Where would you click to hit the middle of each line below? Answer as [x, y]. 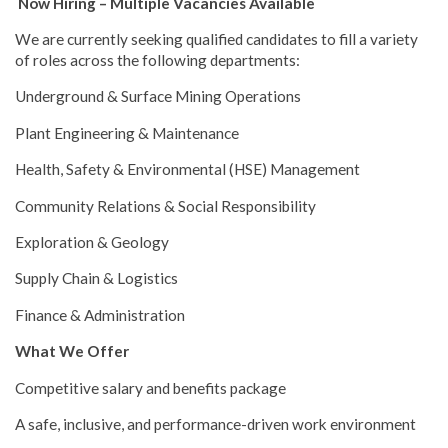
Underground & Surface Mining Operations [158, 96]
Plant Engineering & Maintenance [127, 132]
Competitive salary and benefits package [150, 387]
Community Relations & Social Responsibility [165, 205]
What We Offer [72, 351]
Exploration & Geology [92, 241]
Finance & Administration [100, 314]
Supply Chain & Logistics [96, 278]
